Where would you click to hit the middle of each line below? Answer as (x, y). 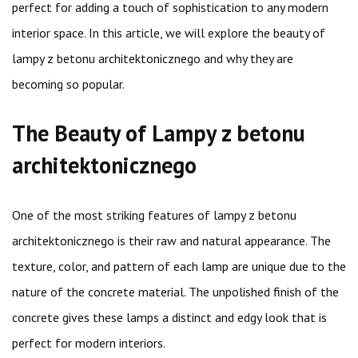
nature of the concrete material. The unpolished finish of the (175, 292)
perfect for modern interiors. (89, 343)
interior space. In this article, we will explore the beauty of (169, 33)
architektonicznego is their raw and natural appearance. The (171, 241)
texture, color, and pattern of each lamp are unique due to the (179, 266)
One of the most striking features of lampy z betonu (154, 215)
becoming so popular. (68, 84)
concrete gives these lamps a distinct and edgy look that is (169, 317)
